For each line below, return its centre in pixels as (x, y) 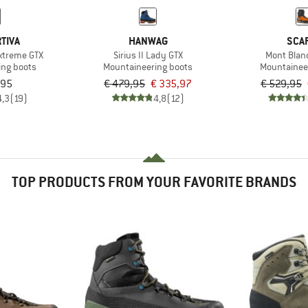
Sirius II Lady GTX (148, 55)
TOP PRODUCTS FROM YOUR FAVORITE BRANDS (154, 181)
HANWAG (148, 41)
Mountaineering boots (148, 66)
